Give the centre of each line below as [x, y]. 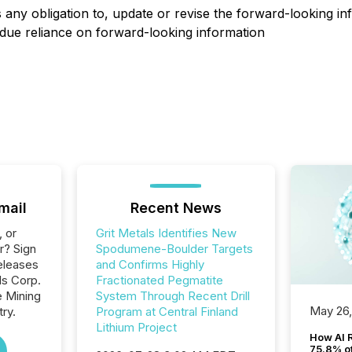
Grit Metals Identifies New [166, 233]
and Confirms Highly [150, 264]
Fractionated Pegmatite [159, 280]
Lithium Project [136, 327]
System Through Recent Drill [172, 296]
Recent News [176, 208]
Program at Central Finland [167, 312]
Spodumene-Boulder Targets [174, 249]
